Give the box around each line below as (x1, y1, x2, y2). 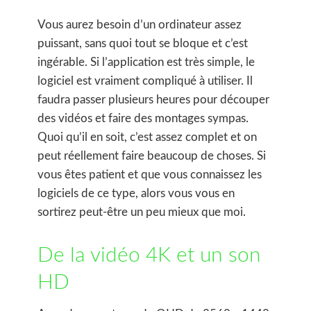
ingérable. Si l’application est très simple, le (37, 56, 255, 68)
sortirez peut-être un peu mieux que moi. (37, 206, 246, 218)
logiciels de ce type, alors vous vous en (37, 187, 235, 199)
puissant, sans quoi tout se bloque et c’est (37, 37, 248, 49)
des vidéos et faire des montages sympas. (37, 112, 249, 124)
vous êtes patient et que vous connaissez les (37, 169, 262, 180)
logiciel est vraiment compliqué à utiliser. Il (37, 75, 253, 87)
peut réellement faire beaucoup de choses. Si (37, 150, 266, 162)
